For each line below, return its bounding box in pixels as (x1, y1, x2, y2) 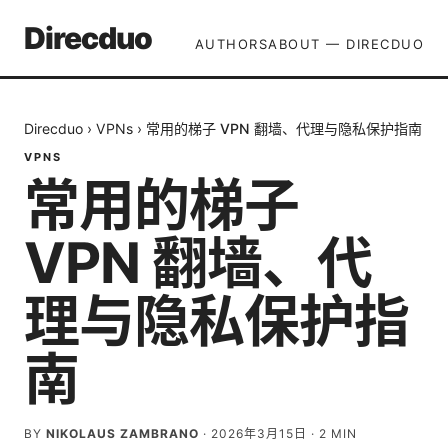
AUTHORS (194, 36, 268, 52)
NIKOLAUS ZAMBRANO (46, 426, 199, 441)
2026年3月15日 (211, 426, 307, 441)
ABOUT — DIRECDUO (268, 36, 424, 52)
